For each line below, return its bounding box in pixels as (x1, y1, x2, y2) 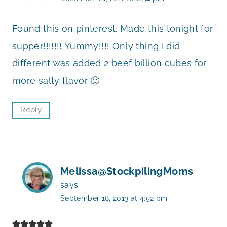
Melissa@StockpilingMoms (60, 165, 194, 177)
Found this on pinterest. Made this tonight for (12, 23, 213, 34)
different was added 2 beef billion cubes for (12, 58, 207, 69)
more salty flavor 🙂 (12, 75, 100, 86)
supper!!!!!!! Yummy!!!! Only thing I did (12, 41, 180, 52)
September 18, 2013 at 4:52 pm (60, 193, 168, 202)
